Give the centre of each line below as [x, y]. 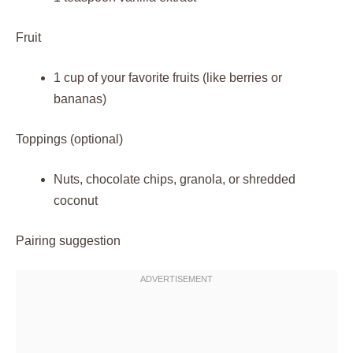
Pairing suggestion [68, 241]
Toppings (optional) [69, 139]
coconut [76, 201]
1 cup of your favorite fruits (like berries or [168, 78]
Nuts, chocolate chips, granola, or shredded [175, 179]
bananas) [80, 99]
